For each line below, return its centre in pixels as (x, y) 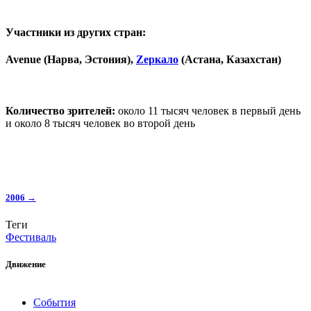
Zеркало (157, 60)
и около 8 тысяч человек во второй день (100, 123)
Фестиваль (31, 237)
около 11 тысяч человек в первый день (208, 110)
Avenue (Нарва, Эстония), (71, 60)
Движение (26, 264)
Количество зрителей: (60, 110)
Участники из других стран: (76, 33)
